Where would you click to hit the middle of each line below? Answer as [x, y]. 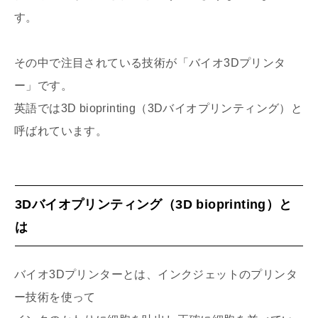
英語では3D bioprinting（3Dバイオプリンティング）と [159, 108]
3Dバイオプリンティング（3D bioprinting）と [154, 204]
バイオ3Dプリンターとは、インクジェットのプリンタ [156, 274]
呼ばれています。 [61, 131]
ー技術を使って [55, 297]
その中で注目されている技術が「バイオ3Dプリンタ [150, 62]
